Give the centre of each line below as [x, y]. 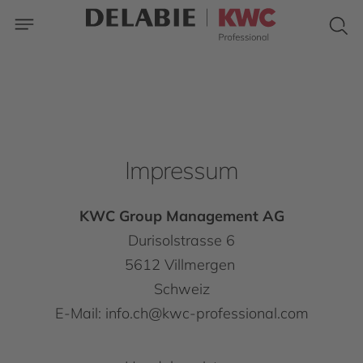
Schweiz [181, 289]
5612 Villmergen [181, 265]
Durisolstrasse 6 [181, 240]
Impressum [181, 170]
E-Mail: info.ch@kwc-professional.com [181, 313]
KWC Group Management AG [181, 216]
